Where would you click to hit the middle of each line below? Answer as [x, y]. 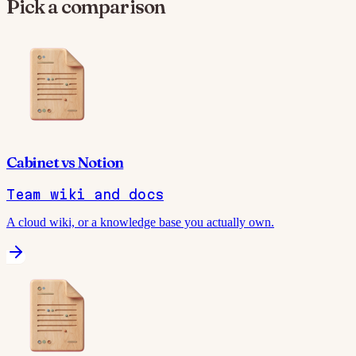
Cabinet [33, 163]
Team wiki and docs [85, 194]
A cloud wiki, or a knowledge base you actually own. [140, 222]
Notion [101, 163]
